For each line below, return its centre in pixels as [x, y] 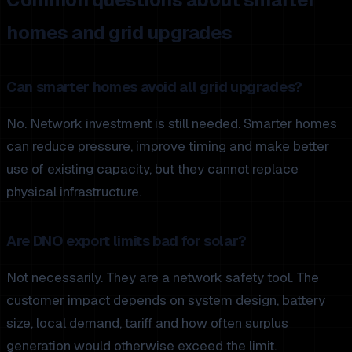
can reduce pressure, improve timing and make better [168, 146]
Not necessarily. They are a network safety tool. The [163, 277]
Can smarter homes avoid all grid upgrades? [154, 86]
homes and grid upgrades [119, 32]
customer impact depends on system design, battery [166, 300]
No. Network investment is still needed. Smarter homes [172, 123]
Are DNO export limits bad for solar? [127, 240]
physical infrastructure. [74, 191]
